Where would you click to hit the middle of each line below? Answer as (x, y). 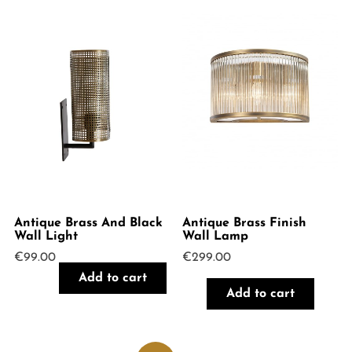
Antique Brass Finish (245, 223)
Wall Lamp (216, 236)
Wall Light (46, 236)
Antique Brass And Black (88, 223)
